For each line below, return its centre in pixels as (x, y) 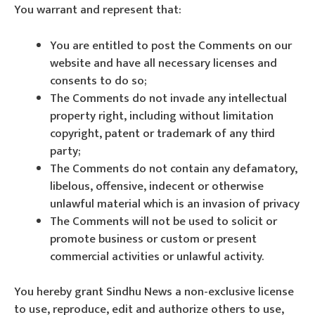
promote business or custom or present (153, 239)
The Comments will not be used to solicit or (163, 221)
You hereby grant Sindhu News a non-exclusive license (154, 292)
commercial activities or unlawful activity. (157, 256)
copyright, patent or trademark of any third (162, 133)
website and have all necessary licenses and (163, 63)
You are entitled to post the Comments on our (171, 45)
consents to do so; (98, 81)
